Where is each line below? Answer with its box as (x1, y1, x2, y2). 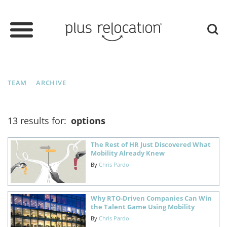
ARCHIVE (36, 78, 66, 88)
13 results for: (8, 115, 69, 127)
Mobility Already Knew (90, 148, 165, 158)
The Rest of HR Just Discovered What (90, 140, 211, 149)
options (71, 115, 105, 127)
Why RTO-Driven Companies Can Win (90, 193, 212, 203)
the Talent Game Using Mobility (90, 202, 195, 211)
